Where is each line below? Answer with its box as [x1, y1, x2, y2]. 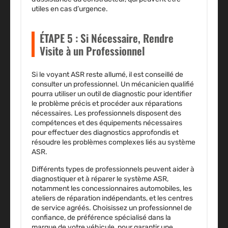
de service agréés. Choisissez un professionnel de [32, 204, 192, 213]
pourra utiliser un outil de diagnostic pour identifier [32, 90, 192, 99]
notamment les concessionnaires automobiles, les [32, 184, 192, 193]
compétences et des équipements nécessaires [32, 119, 182, 128]
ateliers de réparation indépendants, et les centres [32, 194, 193, 203]
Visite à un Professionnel [40, 43, 145, 59]
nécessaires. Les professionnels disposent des [32, 109, 181, 118]
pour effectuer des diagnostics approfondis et [32, 128, 179, 137]
